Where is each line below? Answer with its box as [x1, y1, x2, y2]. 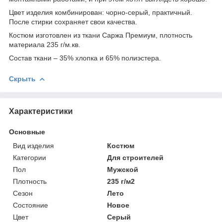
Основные [9, 127, 45, 136]
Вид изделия [13, 141, 54, 150]
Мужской [107, 165, 139, 173]
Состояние [13, 201, 48, 209]
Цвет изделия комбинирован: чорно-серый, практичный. [9, 8, 192, 16]
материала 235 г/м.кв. [9, 40, 80, 49]
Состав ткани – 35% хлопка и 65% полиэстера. [9, 54, 161, 62]
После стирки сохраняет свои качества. [9, 17, 137, 26]
